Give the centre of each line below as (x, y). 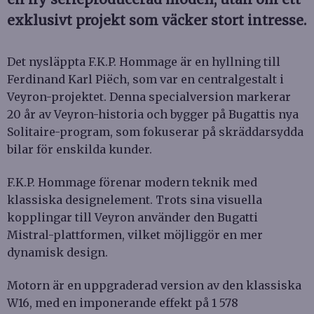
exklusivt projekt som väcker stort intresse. (157, 20)
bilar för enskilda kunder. (80, 149)
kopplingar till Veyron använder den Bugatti (132, 217)
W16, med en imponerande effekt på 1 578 (123, 302)
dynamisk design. (57, 252)
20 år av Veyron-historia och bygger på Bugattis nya (153, 114)
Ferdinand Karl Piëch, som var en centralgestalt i (145, 79)
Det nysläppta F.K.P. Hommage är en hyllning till (144, 61)
